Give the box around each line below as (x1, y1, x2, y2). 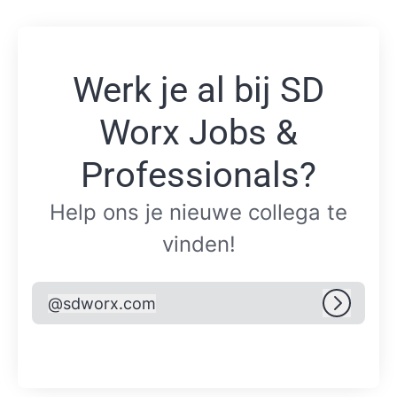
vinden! (161, 231, 236, 258)
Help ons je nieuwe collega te (50, 199, 347, 226)
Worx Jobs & (99, 112, 298, 154)
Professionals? (81, 154, 316, 197)
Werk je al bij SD (73, 69, 324, 112)
